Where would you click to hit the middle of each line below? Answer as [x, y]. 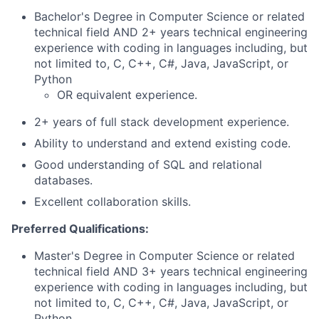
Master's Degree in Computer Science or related [164, 256]
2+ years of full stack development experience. [162, 122]
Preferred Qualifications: [80, 229]
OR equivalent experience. [127, 95]
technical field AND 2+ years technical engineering [171, 32]
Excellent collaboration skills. [113, 202]
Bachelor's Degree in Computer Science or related [169, 16]
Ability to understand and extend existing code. [162, 143]
